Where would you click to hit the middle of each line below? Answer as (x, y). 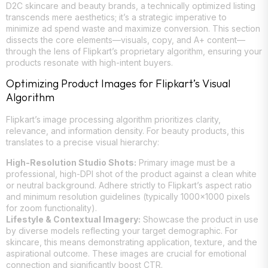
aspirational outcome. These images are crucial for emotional (126, 253)
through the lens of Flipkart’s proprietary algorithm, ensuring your (134, 51)
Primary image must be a (186, 162)
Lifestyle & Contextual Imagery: (73, 219)
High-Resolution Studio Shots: (71, 162)
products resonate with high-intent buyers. (89, 62)
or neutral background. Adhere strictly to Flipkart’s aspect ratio (129, 185)
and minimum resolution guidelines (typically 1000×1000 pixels (128, 196)
